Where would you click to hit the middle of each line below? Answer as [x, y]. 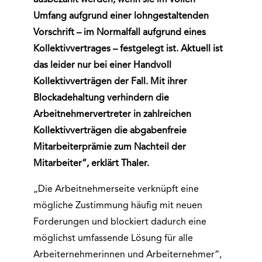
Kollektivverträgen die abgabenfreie [110, 131]
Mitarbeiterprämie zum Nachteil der [109, 147]
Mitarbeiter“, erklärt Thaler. [91, 164]
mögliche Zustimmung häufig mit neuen [118, 206]
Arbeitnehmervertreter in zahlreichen [112, 115]
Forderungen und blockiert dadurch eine [120, 222]
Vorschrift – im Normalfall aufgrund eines [119, 33]
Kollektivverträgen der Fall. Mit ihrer [110, 82]
